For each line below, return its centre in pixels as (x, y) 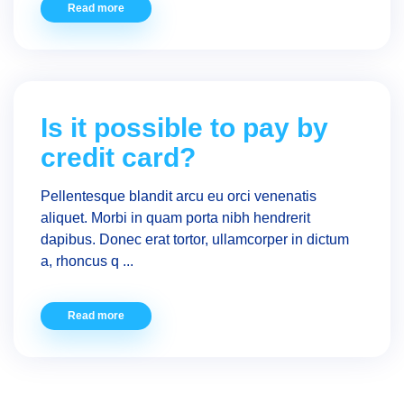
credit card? (118, 157)
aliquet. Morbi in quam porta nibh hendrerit (175, 218)
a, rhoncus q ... (87, 261)
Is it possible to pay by (184, 128)
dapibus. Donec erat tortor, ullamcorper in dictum (195, 239)
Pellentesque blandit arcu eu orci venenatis (179, 196)
